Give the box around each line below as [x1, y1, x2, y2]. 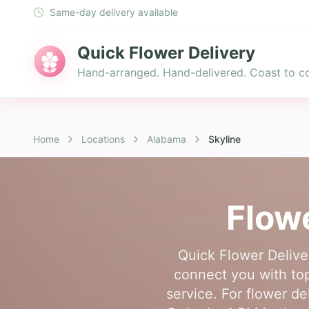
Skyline [208, 133, 241, 145]
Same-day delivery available [50, 6, 178, 18]
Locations [81, 133, 125, 145]
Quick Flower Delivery [77, 43, 255, 63]
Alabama [147, 133, 186, 145]
